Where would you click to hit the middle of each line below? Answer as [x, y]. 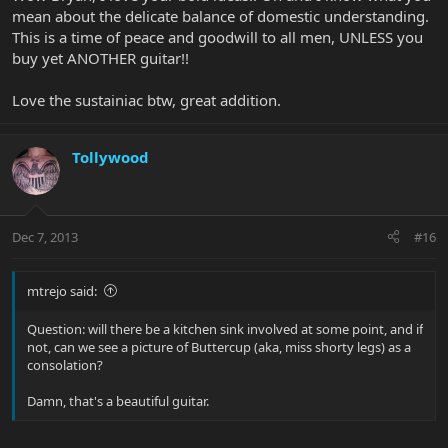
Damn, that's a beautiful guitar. [118, 400]
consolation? [65, 364]
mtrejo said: [62, 290]
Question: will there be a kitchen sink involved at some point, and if [225, 328]
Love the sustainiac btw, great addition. [146, 100]
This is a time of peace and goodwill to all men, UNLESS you [217, 37]
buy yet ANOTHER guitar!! [100, 58]
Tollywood [110, 157]
